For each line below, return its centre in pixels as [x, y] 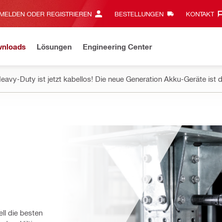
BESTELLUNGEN [139, 14]
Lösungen [54, 46]
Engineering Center [117, 46]
